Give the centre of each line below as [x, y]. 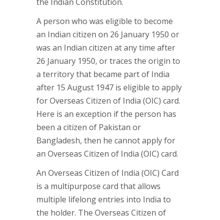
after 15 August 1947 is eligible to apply [109, 87]
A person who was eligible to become [105, 21]
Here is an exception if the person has [106, 114]
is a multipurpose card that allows [98, 186]
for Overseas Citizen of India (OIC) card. [108, 101]
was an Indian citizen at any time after [106, 48]
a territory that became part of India [103, 74]
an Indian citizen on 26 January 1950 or [108, 34]
